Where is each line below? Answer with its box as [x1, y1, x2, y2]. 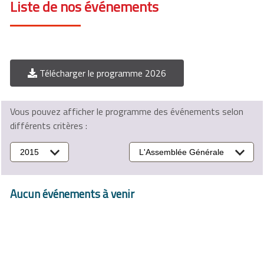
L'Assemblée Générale [139, 147, 224, 157]
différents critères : [10, 118, 87, 133]
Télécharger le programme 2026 [37, 66, 166, 81]
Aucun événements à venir [10, 185, 134, 203]
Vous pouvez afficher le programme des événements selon [10, 104, 243, 119]
